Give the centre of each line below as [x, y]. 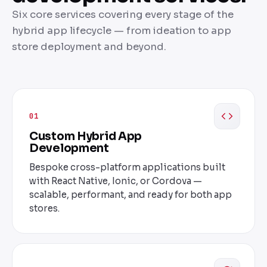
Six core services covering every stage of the [123, 15]
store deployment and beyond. [89, 47]
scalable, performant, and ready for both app [131, 195]
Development [69, 148]
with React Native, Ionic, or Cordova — [116, 181]
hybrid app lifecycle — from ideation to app [122, 31]
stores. [44, 209]
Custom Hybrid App [86, 136]
